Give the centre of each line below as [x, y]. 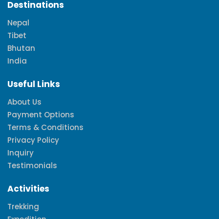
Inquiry [21, 153]
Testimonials [32, 165]
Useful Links [34, 84]
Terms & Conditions [45, 127]
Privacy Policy [33, 140]
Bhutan [21, 48]
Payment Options [41, 115]
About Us [24, 102]
